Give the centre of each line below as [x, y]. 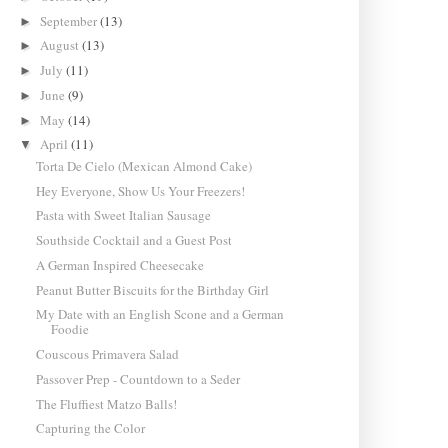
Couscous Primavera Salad [107, 354]
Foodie [69, 329]
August [61, 45]
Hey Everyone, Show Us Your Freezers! [140, 190]
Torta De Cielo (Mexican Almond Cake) [143, 165]
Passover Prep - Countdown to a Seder [137, 378]
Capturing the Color [90, 428]
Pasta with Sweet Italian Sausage [123, 215]
